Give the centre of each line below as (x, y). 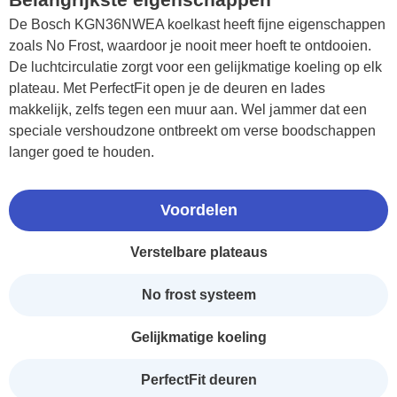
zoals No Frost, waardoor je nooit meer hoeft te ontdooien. (190, 45)
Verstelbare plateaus (198, 252)
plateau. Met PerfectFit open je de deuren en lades (167, 88)
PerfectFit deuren (198, 379)
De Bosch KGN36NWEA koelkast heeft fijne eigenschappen (197, 24)
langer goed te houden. (82, 152)
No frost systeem (198, 294)
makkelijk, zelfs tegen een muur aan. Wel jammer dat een (188, 109)
